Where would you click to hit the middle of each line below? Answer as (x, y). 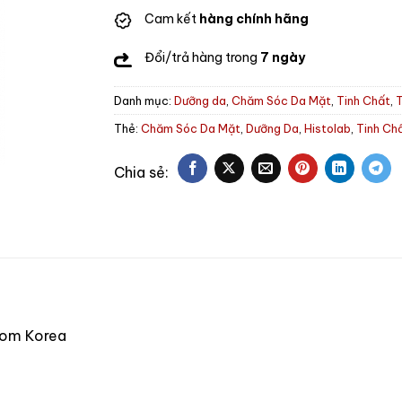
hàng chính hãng (254, 18)
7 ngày (283, 58)
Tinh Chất (364, 101)
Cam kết (172, 18)
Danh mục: (144, 101)
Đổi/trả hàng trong (203, 58)
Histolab (328, 129)
